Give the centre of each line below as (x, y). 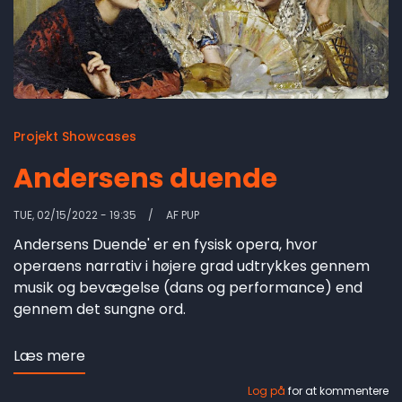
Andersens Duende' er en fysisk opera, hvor (166, 245)
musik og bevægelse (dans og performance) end (188, 288)
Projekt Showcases (75, 137)
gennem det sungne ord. (100, 310)
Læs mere (49, 356)
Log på (267, 391)
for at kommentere (337, 391)
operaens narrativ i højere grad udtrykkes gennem (192, 267)
